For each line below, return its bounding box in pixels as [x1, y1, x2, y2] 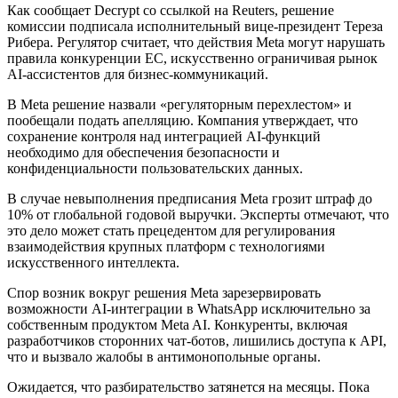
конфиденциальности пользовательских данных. [7, 161, 303, 177]
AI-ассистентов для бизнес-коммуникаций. [7, 67, 268, 83]
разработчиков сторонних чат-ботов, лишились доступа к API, [7, 333, 386, 349]
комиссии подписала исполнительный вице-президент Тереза [7, 19, 383, 35]
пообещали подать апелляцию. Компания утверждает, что [7, 113, 358, 129]
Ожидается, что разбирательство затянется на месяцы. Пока [7, 379, 370, 395]
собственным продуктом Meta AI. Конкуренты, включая [7, 317, 347, 333]
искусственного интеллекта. [7, 255, 179, 271]
